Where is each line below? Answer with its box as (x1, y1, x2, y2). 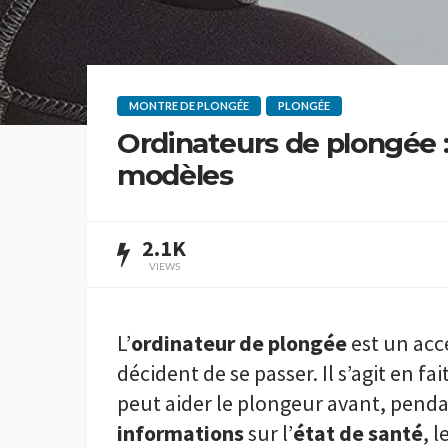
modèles (117, 158, 233, 192)
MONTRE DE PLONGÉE (129, 99, 249, 112)
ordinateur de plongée (131, 329, 347, 358)
